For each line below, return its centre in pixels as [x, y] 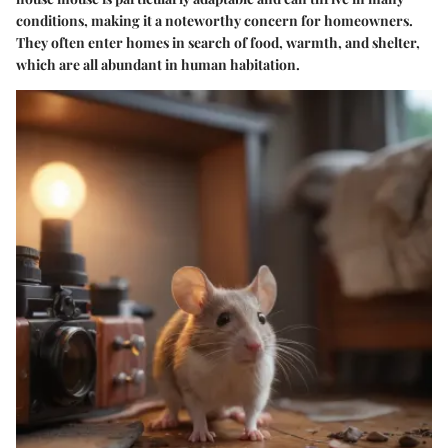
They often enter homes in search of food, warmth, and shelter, [218, 42]
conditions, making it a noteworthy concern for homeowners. [214, 20]
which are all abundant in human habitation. [158, 64]
